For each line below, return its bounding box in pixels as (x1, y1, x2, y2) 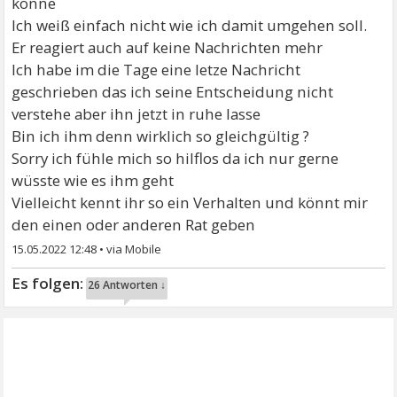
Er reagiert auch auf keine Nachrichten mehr (12, 37, 323, 58)
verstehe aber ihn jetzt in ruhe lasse (12, 104, 261, 124)
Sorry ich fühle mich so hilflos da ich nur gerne (12, 148, 339, 168)
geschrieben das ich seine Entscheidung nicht (12, 82, 334, 102)
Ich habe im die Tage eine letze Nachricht (12, 59, 301, 80)
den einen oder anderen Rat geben (12, 214, 256, 235)
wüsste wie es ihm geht (12, 170, 175, 191)
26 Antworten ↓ (88, 277, 167, 292)
